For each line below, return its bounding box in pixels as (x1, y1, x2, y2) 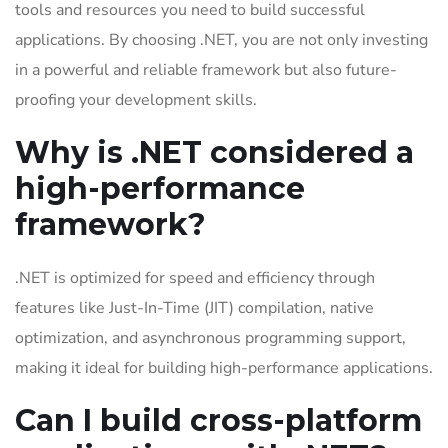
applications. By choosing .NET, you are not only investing (15, 29, 428, 51)
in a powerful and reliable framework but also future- (15, 59, 397, 81)
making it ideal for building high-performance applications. (15, 357, 433, 379)
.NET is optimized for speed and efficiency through (15, 267, 375, 289)
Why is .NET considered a (15, 134, 414, 171)
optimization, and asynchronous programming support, (15, 327, 406, 349)
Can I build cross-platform (15, 402, 422, 439)
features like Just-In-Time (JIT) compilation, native (15, 297, 374, 319)
